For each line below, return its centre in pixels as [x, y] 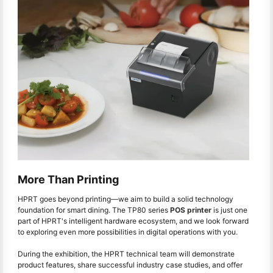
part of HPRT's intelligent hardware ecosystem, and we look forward [133, 221]
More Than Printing [68, 179]
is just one [229, 210]
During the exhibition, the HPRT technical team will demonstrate [126, 254]
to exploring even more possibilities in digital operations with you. [128, 232]
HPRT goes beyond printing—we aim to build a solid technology [126, 199]
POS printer [191, 210]
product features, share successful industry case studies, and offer [130, 265]
